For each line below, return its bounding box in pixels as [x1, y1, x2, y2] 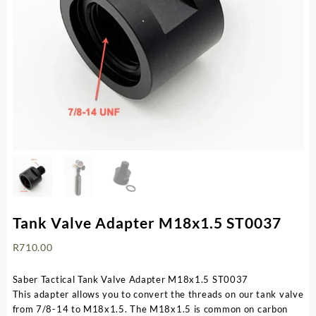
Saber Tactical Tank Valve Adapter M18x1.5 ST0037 [12, 273, 249, 285]
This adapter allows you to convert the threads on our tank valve [12, 288, 304, 300]
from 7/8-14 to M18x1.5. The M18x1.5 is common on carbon [12, 303, 288, 315]
